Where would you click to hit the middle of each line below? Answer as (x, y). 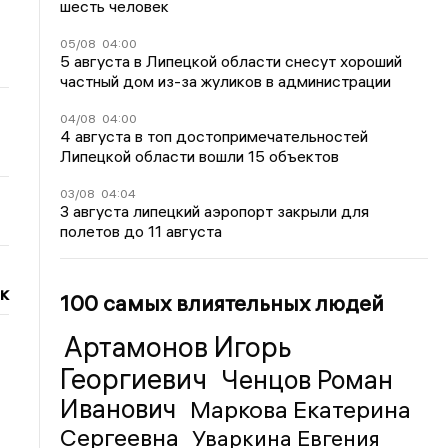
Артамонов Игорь (178, 346)
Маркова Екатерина (301, 408)
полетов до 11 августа (141, 230)
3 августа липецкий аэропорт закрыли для (215, 210)
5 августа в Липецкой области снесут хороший (231, 60)
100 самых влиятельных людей (222, 302)
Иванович (121, 408)
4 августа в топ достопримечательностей (214, 135)
